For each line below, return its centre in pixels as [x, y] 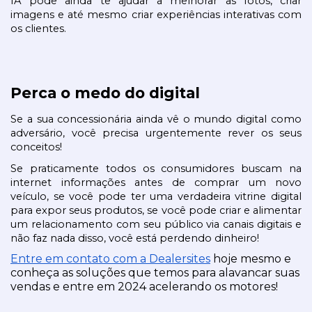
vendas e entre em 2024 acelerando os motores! [144, 287]
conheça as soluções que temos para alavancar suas [155, 273]
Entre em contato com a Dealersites [110, 259]
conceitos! [36, 147]
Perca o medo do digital [105, 93]
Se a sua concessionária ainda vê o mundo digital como [156, 119]
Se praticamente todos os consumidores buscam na [156, 168]
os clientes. [38, 28]
